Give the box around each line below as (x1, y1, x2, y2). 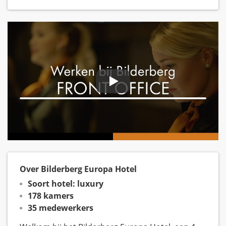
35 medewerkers (28, 202, 93, 214)
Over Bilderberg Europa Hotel (20, 163, 137, 175)
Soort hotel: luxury (28, 178, 103, 190)
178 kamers (28, 190, 74, 202)
